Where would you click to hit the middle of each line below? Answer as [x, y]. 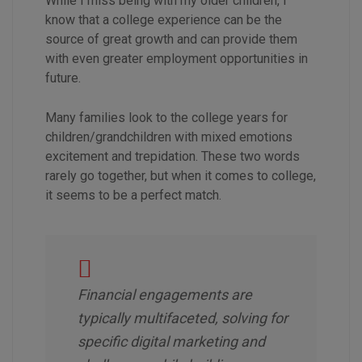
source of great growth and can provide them [171, 39]
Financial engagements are [165, 294]
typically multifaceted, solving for [183, 318]
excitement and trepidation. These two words [173, 156]
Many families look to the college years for [166, 117]
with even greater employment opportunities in [177, 58]
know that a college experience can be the [164, 19]
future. [63, 78]
